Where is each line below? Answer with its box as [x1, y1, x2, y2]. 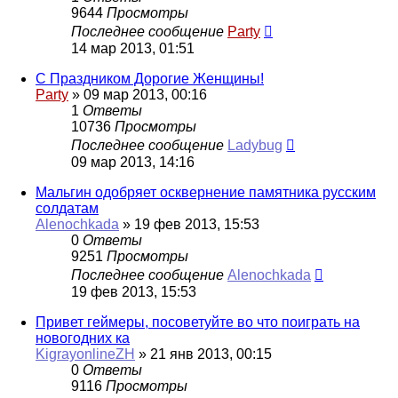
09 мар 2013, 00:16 [84, 87, 207, 103]
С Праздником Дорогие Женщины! [36, 71, 264, 87]
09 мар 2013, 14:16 [71, 155, 195, 171]
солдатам [36, 201, 99, 217]
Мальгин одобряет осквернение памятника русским [36, 185, 376, 201]
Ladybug [227, 138, 283, 154]
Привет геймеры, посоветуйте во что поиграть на [36, 314, 360, 330]
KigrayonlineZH [36, 346, 135, 362]
